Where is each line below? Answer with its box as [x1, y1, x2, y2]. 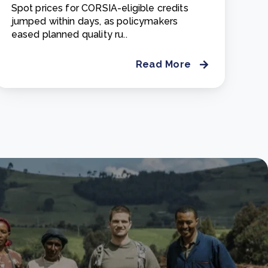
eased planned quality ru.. [11, 28, 127, 40]
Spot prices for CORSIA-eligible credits [11, 2, 188, 14]
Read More [135, 58, 191, 70]
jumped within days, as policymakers [11, 15, 178, 27]
